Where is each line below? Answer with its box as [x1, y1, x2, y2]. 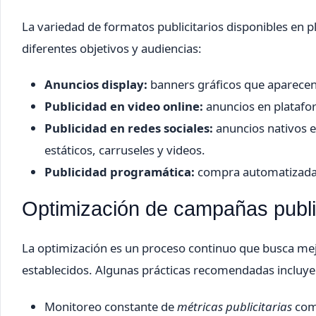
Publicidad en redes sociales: [44, 120, 213, 137]
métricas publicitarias [177, 298, 292, 315]
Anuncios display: [44, 76, 147, 93]
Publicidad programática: [44, 164, 195, 181]
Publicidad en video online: [44, 98, 203, 115]
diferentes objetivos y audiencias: [22, 40, 202, 57]
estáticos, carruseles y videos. [44, 142, 205, 159]
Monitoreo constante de [44, 298, 177, 315]
